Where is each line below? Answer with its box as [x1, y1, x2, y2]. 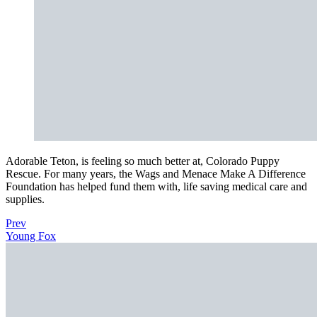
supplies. [6, 192, 45, 205]
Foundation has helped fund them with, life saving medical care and [6, 180, 307, 192]
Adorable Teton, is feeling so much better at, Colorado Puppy [6, 154, 279, 167]
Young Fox [6, 229, 56, 242]
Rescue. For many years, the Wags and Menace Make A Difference [6, 167, 306, 180]
